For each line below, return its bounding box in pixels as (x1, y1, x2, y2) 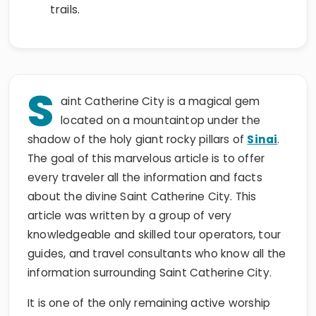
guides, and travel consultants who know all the (28, 246, 286, 261)
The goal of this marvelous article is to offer (28, 151, 265, 166)
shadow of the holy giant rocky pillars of (28, 132, 248, 147)
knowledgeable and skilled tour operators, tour (28, 227, 281, 242)
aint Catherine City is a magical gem (61, 94, 260, 109)
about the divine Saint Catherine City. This (28, 189, 257, 204)
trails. (50, 1, 80, 18)
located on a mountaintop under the (61, 113, 261, 128)
